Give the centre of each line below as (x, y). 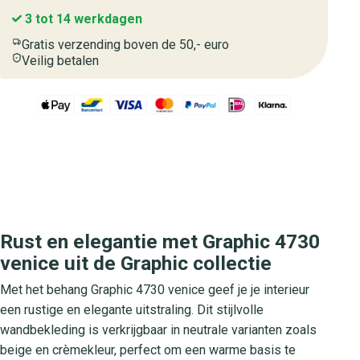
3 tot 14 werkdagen (82, 19)
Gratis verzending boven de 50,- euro (125, 45)
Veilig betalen (60, 61)
